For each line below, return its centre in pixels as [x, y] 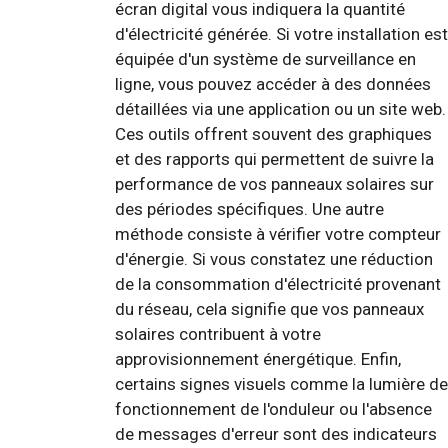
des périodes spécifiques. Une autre [249, 208]
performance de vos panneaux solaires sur [274, 183]
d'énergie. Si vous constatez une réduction [274, 258]
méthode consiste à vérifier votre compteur [278, 233]
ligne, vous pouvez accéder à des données [273, 83]
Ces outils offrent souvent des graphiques [273, 133]
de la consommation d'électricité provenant [278, 283]
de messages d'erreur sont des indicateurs [276, 433]
